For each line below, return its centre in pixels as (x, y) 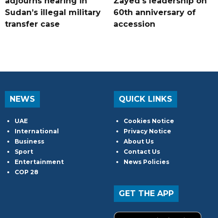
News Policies (146, 162)
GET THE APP (146, 194)
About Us (139, 142)
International (37, 131)
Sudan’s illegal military (53, 13)
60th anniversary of (154, 13)
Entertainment (39, 162)
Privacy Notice (147, 131)
